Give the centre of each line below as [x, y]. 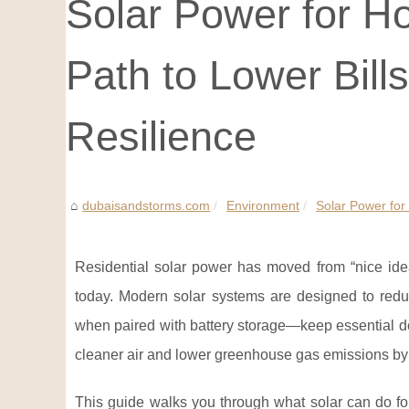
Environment [263, 205]
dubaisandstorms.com [146, 205]
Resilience [161, 136]
